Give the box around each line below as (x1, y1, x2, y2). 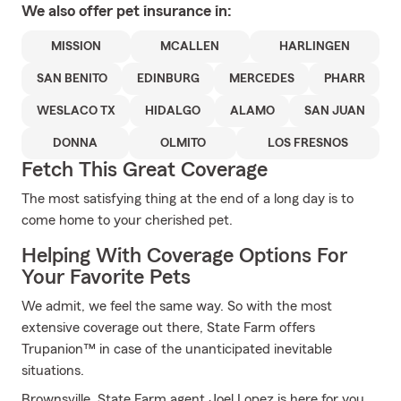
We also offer (21, 3, 116, 19)
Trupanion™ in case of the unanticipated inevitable (21, 342, 332, 356)
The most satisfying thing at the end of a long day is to (21, 192, 354, 206)
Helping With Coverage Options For (21, 245, 347, 267)
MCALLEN (160, 40, 220, 53)
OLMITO (159, 137, 206, 149)
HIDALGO (144, 105, 200, 117)
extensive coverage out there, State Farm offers (21, 320, 315, 335)
